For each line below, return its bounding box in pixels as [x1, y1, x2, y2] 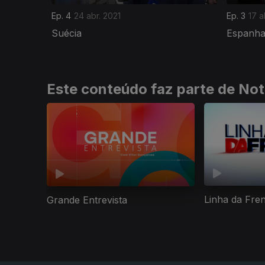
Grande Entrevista [47, 194, 127, 206]
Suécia [51, 27, 82, 39]
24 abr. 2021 [74, 10, 121, 21]
